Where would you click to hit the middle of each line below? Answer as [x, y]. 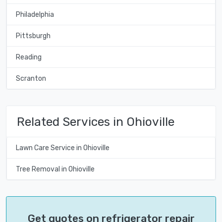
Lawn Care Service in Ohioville [62, 148]
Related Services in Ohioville [96, 121]
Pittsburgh [33, 36]
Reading [28, 57]
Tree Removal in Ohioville [55, 169]
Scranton [31, 78]
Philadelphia [35, 14]
